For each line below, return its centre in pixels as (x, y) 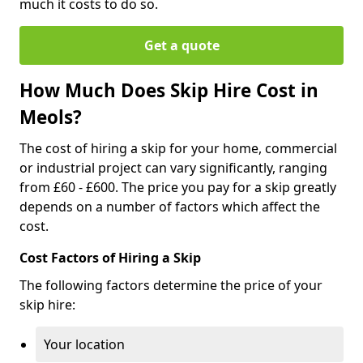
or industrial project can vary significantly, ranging (173, 167)
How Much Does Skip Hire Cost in (169, 90)
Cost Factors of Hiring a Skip (110, 257)
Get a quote (181, 45)
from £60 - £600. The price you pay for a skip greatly (178, 187)
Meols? (51, 117)
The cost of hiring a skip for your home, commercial (178, 148)
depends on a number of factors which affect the (170, 206)
